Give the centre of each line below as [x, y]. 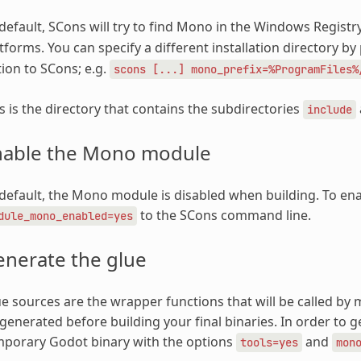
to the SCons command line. [224, 215]
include [329, 109]
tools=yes [269, 342]
